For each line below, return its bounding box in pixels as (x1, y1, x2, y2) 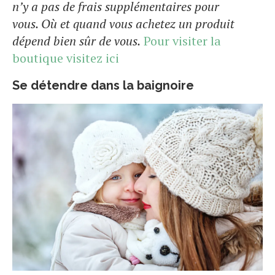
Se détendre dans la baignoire (12, 78, 194, 93)
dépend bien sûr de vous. (12, 33, 141, 50)
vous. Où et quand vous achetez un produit (12, 15, 234, 33)
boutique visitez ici (12, 50, 119, 67)
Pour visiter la (144, 33, 221, 50)
